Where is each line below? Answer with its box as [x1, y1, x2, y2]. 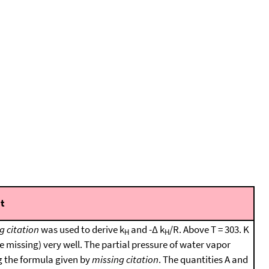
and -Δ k [129, 222, 165, 236]
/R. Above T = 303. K [169, 222, 249, 236]
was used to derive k [39, 222, 124, 236]
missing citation [92, 252, 159, 266]
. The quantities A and [159, 252, 248, 266]
